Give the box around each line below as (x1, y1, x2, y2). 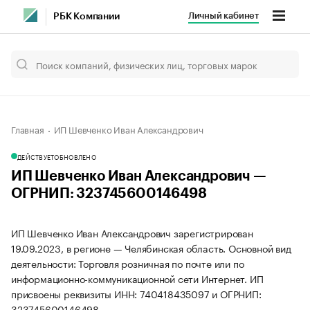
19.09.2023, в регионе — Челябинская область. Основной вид (11, 240, 291, 255)
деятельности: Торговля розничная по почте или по (11, 255, 244, 271)
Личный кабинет (188, 11, 259, 20)
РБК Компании (53, 12, 120, 21)
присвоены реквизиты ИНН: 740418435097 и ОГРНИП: (11, 286, 262, 301)
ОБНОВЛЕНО (54, 152, 96, 161)
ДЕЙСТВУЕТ (17, 152, 55, 161)
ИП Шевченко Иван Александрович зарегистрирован (11, 225, 253, 240)
